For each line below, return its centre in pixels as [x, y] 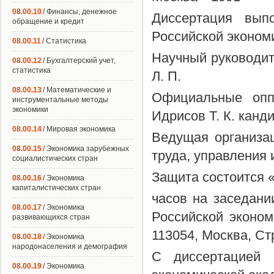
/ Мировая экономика [79, 129]
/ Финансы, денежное [80, 12]
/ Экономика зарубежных [86, 149]
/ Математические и [77, 90]
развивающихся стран [51, 217]
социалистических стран [55, 158]
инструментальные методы [60, 100]
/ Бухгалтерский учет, [79, 61]
